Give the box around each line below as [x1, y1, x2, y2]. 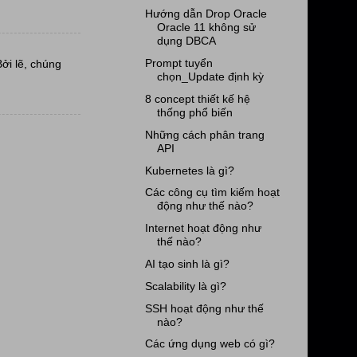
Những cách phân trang [144, 127, 265, 141]
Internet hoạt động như [144, 222, 261, 235]
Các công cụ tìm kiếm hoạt [144, 186, 280, 199]
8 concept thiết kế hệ [144, 92, 250, 106]
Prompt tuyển [144, 57, 213, 70]
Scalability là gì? [144, 279, 226, 292]
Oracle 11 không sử [156, 21, 256, 34]
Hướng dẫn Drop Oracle [144, 7, 267, 21]
